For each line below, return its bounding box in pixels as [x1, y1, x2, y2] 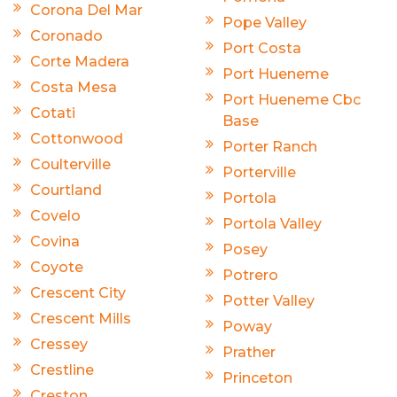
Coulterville [30, 156, 111, 174]
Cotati [30, 105, 75, 122]
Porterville [222, 164, 296, 182]
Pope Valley [222, 14, 307, 32]
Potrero [222, 267, 278, 284]
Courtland [30, 182, 102, 199]
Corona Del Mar [30, 2, 143, 19]
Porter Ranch [222, 138, 317, 156]
